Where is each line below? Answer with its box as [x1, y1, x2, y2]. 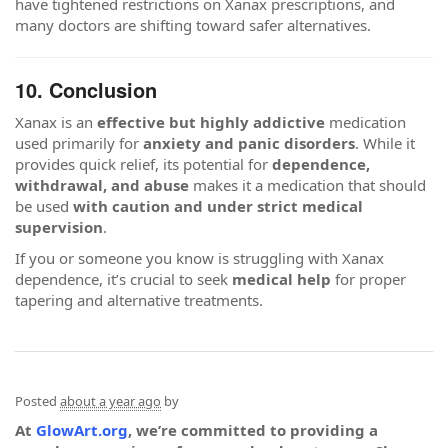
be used [15, 195, 73, 216]
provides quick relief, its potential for [15, 153, 272, 174]
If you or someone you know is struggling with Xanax [15, 248, 384, 268]
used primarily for [15, 132, 143, 153]
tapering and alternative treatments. [15, 290, 263, 310]
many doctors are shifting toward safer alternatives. [15, 15, 371, 35]
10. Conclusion [15, 75, 157, 104]
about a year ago [60, 391, 161, 410]
